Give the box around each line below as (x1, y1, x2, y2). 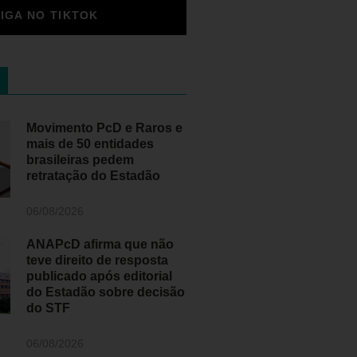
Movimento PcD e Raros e (26, 121, 183, 135)
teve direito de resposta (26, 253, 169, 267)
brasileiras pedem (26, 153, 135, 167)
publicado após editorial (26, 269, 173, 283)
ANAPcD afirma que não (26, 237, 175, 251)
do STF (26, 301, 71, 315)
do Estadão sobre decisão (26, 285, 186, 299)
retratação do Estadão (26, 169, 161, 182)
